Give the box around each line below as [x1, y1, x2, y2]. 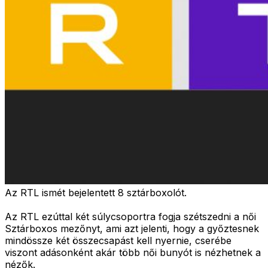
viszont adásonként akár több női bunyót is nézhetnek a [5, 246, 261, 258]
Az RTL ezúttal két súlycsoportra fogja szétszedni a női [5, 210, 256, 223]
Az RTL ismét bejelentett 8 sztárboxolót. [5, 186, 187, 199]
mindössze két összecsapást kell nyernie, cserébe [5, 234, 232, 246]
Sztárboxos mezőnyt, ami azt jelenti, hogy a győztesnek [5, 222, 259, 234]
